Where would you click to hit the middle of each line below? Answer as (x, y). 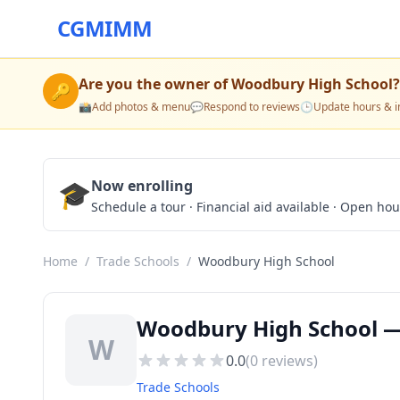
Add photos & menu (141, 107)
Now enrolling (142, 186)
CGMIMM (105, 28)
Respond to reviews (252, 107)
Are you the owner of (155, 84)
